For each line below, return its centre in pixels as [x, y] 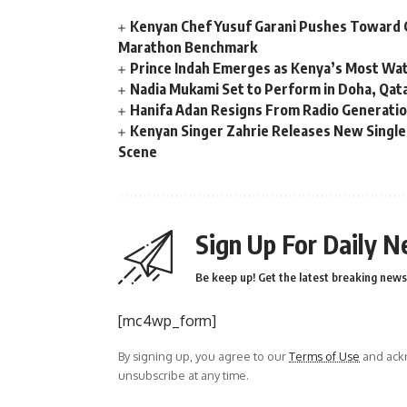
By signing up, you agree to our [203, 357]
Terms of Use [324, 357]
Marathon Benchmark [188, 48]
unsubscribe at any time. [184, 376]
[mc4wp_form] [167, 321]
